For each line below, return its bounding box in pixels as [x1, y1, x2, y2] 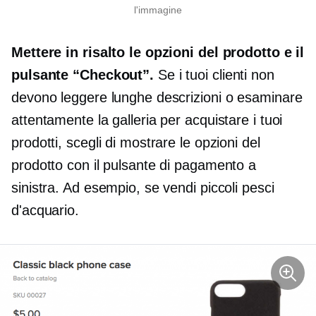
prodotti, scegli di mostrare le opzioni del [11, 135, 260, 151]
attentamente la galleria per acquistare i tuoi [11, 112, 283, 128]
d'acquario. [11, 202, 79, 219]
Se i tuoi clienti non [154, 67, 274, 83]
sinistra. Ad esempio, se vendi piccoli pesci [11, 180, 274, 196]
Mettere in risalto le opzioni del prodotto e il [11, 44, 305, 61]
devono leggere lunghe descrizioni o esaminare [11, 90, 303, 106]
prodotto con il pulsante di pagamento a [11, 157, 257, 174]
